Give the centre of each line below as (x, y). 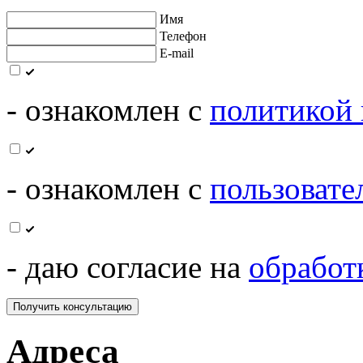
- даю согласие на (128, 267)
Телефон (183, 36)
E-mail (177, 53)
